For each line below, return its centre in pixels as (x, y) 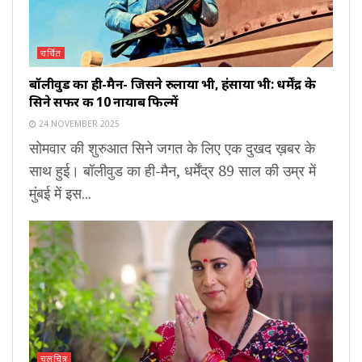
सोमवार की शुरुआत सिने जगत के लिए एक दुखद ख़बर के (172, 148)
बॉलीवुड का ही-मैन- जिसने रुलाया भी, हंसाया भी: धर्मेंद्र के (173, 84)
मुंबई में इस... (60, 194)
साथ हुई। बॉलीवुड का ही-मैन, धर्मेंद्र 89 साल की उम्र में (173, 171)
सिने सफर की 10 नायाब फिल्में (104, 102)
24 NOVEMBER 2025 (78, 124)
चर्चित (51, 53)
